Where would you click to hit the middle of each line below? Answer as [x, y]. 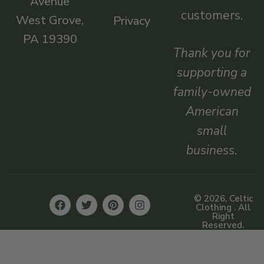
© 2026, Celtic [223, 199]
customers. [212, 15]
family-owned [212, 92]
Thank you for [212, 53]
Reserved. [223, 225]
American [212, 111]
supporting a [212, 72]
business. [212, 150]
